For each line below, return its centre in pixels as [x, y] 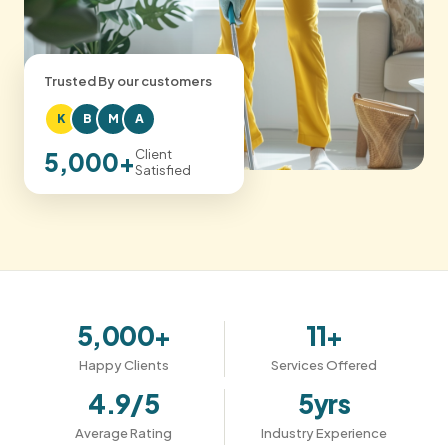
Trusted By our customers [128, 80]
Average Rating [124, 432]
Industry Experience [324, 432]
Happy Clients [123, 364]
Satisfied [163, 169]
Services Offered [324, 364]
